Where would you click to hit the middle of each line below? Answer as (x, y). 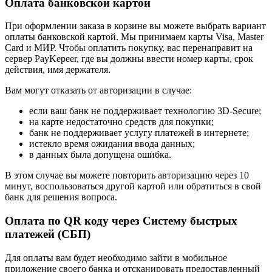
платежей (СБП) (48, 234)
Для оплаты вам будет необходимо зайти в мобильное (116, 257)
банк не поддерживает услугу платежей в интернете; (139, 133)
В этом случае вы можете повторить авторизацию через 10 (127, 175)
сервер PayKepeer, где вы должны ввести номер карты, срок (129, 59)
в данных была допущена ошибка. (100, 155)
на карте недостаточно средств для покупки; (121, 122)
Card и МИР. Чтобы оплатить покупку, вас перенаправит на (129, 48)
